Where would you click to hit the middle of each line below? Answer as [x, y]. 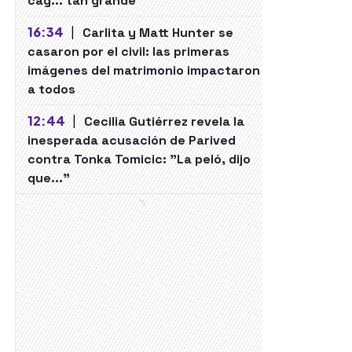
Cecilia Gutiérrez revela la [164, 121]
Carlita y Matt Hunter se [158, 33]
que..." [49, 178]
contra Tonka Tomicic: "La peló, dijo [139, 159]
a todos [51, 89]
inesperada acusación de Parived [132, 140]
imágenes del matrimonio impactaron [144, 70]
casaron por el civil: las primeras [128, 51]
